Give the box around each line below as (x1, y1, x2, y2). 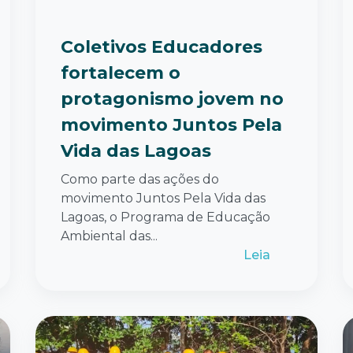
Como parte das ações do (61, 171, 219, 187)
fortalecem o (61, 61, 180, 84)
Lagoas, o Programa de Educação (61, 209, 270, 225)
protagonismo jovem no (61, 87, 284, 110)
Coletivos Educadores (61, 35, 262, 58)
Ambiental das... (61, 228, 158, 243)
